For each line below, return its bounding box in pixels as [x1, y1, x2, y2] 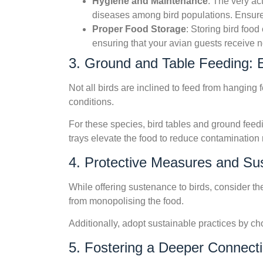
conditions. [69, 97, 114, 107]
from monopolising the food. [69, 195, 184, 206]
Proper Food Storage [92, 24, 186, 35]
